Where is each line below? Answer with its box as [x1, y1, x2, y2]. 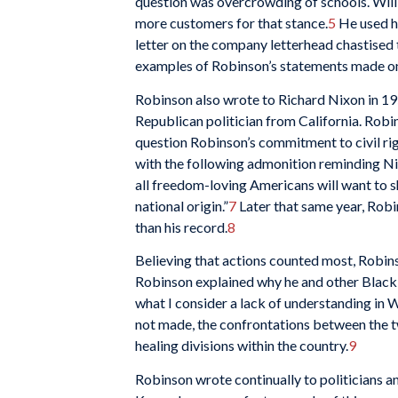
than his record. [135, 218, 227, 235]
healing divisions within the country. [135, 337, 348, 354]
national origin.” [135, 196, 228, 214]
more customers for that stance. [135, 14, 328, 32]
